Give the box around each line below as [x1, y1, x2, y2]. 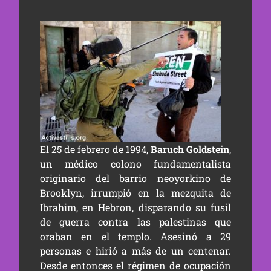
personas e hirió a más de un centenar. [39, 244, 232, 257]
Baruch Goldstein [151, 143, 230, 155]
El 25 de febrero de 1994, [39, 143, 151, 155]
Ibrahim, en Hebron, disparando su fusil [39, 201, 232, 214]
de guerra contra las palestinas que [39, 215, 232, 228]
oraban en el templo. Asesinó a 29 [39, 230, 232, 243]
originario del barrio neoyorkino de [39, 172, 232, 184]
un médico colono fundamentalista [39, 157, 232, 170]
